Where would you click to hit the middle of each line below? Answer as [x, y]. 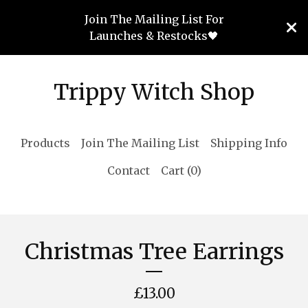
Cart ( [175, 170]
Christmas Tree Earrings [154, 252]
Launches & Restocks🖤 [154, 36]
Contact [128, 170]
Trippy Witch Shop [154, 92]
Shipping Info [249, 143]
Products [45, 143]
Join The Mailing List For [154, 19]
